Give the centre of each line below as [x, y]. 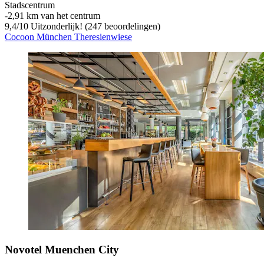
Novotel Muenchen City [62, 249]
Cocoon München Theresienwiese [68, 37]
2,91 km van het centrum [54, 15]
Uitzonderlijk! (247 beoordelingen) [94, 26]
